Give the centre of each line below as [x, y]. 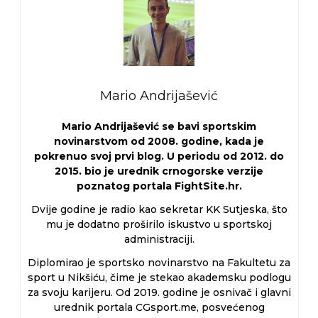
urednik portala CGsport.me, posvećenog [159, 308]
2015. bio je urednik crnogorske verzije [159, 171]
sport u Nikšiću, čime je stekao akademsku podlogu [159, 278]
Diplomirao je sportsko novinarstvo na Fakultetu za [159, 263]
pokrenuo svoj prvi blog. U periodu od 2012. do [159, 157]
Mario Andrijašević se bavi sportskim [159, 127]
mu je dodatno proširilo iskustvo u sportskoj [159, 225]
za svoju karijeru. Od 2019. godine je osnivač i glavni [159, 293]
